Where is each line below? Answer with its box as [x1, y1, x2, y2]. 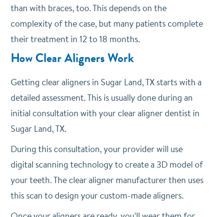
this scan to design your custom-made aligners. [10, 189, 184, 201]
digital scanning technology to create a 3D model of [10, 158, 203, 170]
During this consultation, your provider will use [10, 143, 183, 155]
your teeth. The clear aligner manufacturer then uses [10, 174, 203, 186]
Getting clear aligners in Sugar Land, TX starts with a [10, 76, 201, 88]
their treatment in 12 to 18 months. [10, 33, 140, 45]
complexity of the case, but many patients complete [10, 17, 203, 30]
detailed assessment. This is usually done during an [10, 92, 193, 104]
